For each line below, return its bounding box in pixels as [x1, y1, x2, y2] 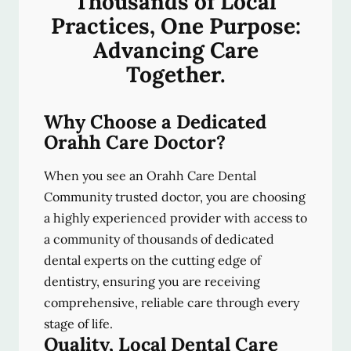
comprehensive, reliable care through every [44, 295, 299, 311]
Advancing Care [92, 36, 259, 65]
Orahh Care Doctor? [44, 130, 226, 155]
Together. [125, 60, 226, 89]
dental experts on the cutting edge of [44, 252, 261, 269]
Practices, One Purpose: [50, 12, 301, 41]
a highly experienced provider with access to [44, 210, 307, 226]
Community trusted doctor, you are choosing [44, 189, 306, 205]
